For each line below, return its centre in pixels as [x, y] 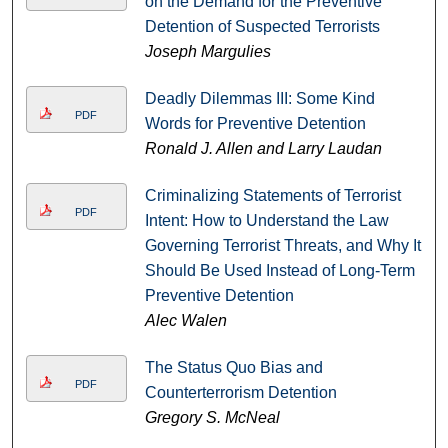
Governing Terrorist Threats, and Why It [282, 245]
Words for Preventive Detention [255, 123]
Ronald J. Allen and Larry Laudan [263, 148]
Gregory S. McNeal [212, 417]
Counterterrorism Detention [240, 392]
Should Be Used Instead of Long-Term [279, 270]
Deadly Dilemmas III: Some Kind [259, 98]
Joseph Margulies [207, 51]
